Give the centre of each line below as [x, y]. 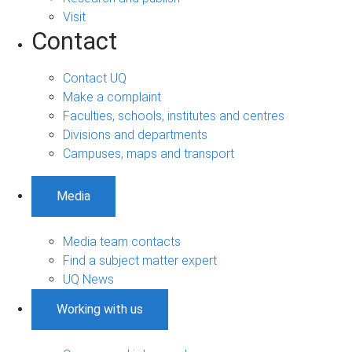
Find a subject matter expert [140, 260]
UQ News [88, 279]
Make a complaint [112, 97]
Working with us [100, 309]
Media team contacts [122, 241]
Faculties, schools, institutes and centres [174, 115]
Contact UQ [95, 78]
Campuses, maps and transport [148, 153]
